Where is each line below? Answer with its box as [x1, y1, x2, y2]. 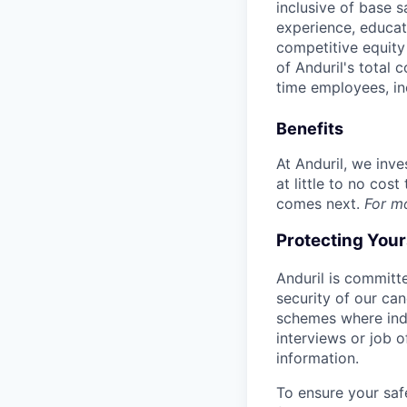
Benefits [276, 119, 343, 139]
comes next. [276, 194, 364, 213]
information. [276, 348, 359, 367]
